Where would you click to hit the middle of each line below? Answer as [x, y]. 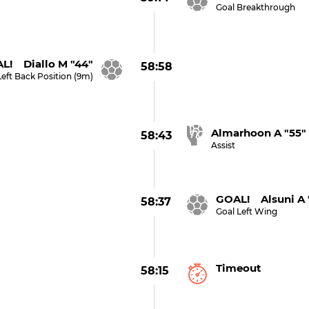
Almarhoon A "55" [259, 133]
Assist [223, 145]
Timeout [239, 268]
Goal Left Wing [247, 211]
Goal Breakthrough [256, 7]
